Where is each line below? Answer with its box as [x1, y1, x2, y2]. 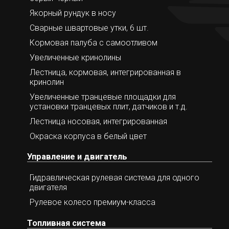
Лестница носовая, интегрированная [30, 116, 167, 126]
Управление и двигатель [27, 151, 127, 162]
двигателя [30, 182, 67, 193]
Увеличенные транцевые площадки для [30, 91, 176, 102]
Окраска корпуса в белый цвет [30, 131, 147, 141]
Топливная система [27, 218, 106, 228]
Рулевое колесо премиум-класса [30, 197, 155, 208]
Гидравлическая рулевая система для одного [30, 173, 199, 183]
